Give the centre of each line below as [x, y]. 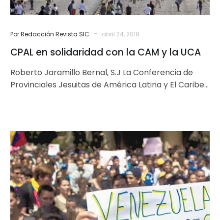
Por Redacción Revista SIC [50, 34]
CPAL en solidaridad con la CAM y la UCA [106, 52]
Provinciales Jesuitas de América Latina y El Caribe [107, 84]
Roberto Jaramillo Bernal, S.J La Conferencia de [102, 72]
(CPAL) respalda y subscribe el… [72, 97]
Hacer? [124, 149]
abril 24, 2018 [121, 34]
